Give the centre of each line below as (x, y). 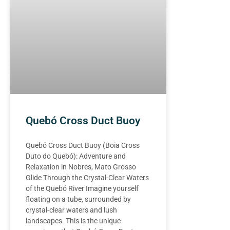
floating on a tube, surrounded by (78, 199)
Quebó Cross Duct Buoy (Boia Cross (83, 146)
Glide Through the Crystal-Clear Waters (87, 178)
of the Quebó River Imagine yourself (82, 189)
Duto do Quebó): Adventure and (76, 156)
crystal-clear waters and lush (71, 210)
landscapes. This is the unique (73, 221)
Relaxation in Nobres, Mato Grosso (81, 167)
